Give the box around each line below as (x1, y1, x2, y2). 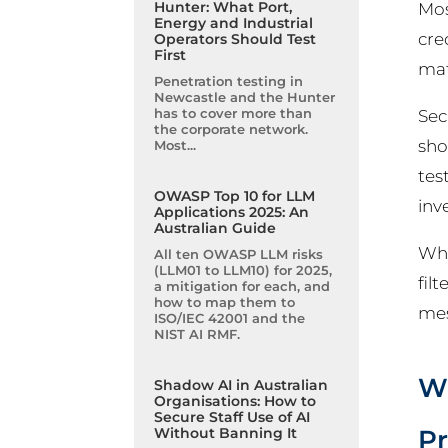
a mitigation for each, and (154, 278, 331, 295)
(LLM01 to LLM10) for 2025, (154, 262, 333, 279)
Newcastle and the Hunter (154, 89, 336, 106)
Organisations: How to (154, 392, 317, 411)
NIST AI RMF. (154, 326, 241, 343)
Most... (154, 137, 197, 154)
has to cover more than (154, 105, 313, 122)
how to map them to (154, 294, 296, 311)
